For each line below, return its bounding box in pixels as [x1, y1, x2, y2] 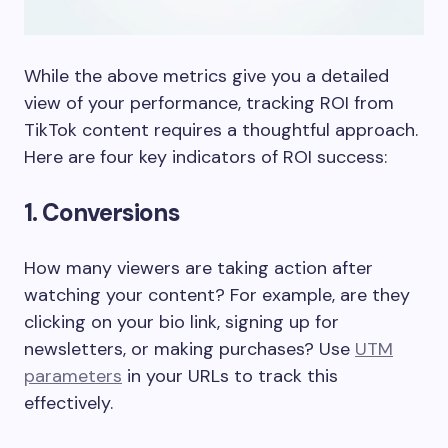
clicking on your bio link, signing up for [24, 309, 339, 334]
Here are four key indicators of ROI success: [24, 144, 387, 169]
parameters [24, 363, 122, 388]
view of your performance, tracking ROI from [24, 90, 394, 115]
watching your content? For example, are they [24, 282, 410, 307]
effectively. [24, 390, 113, 415]
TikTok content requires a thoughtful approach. [24, 117, 418, 142]
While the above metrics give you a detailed [24, 63, 389, 88]
